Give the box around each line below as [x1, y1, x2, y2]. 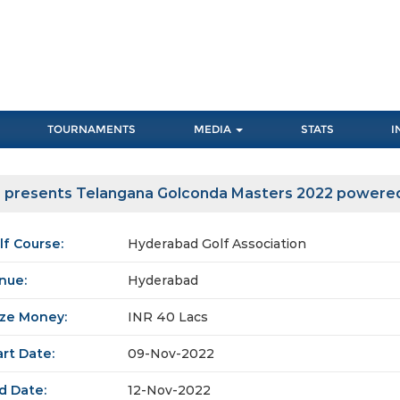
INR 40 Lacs [128, 309, 208, 326]
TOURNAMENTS [47, 122, 137, 137]
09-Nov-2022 [128, 346, 214, 362]
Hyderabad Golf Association [128, 236, 306, 253]
